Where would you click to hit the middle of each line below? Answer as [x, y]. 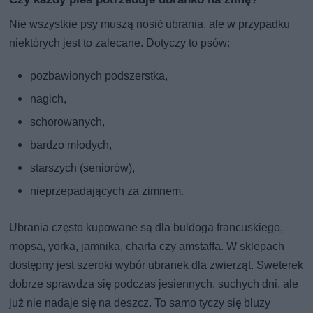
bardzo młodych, [71, 145]
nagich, [49, 99]
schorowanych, [68, 122]
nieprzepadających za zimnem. [107, 191]
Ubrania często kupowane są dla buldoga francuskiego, [146, 227]
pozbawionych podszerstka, [99, 75]
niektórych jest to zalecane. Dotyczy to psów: [120, 43]
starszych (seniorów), [83, 168]
